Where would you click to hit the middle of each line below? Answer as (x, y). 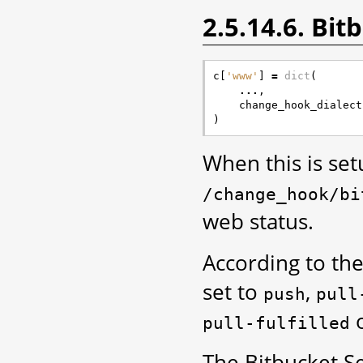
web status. (258, 222)
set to (233, 292)
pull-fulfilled (276, 323)
